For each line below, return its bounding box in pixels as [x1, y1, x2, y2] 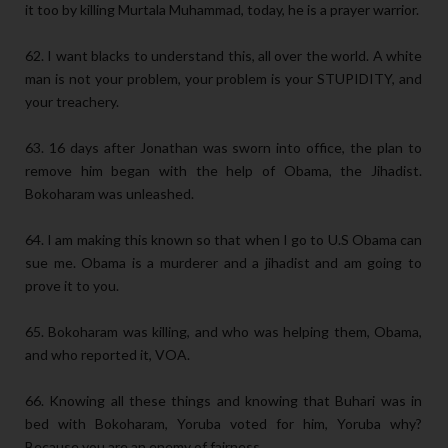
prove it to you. [25, 277, 119, 295]
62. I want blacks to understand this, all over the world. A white [25, 47, 422, 65]
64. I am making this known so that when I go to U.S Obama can [25, 231, 422, 249]
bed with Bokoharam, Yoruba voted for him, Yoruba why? [25, 415, 422, 433]
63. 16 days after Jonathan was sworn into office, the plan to [25, 139, 422, 157]
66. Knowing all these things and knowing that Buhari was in [25, 392, 422, 410]
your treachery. [25, 93, 119, 111]
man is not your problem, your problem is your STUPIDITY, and [25, 70, 422, 88]
